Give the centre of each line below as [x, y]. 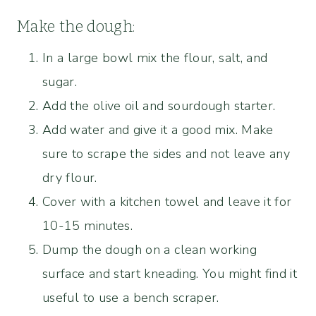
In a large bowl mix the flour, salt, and [155, 57]
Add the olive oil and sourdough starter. [159, 105]
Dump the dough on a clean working [150, 249]
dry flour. [70, 177]
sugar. [60, 81]
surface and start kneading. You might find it [170, 273]
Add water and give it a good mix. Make [158, 129]
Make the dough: [76, 26]
